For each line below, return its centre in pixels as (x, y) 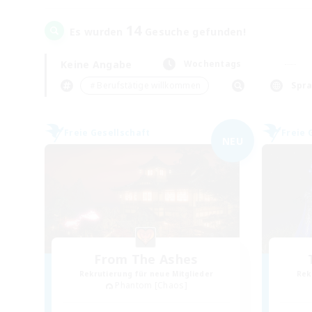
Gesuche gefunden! (194, 32)
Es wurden (98, 32)
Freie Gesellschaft (107, 133)
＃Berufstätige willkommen (145, 85)
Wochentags (212, 64)
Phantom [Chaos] (151, 285)
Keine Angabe (96, 64)
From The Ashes (146, 259)
